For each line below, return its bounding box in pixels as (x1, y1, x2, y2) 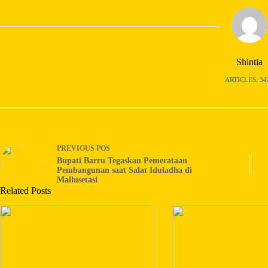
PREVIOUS (57, 144, 96, 153)
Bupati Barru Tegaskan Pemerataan (57, 156, 187, 166)
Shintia (236, 56, 263, 67)
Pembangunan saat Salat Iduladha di (57, 166, 192, 175)
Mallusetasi (57, 175, 98, 185)
